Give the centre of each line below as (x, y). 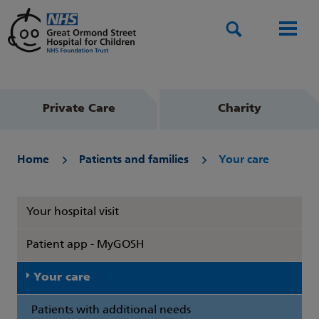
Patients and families (134, 161)
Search (258, 30)
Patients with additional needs (111, 311)
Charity (239, 109)
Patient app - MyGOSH (85, 245)
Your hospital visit (73, 213)
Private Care (79, 109)
